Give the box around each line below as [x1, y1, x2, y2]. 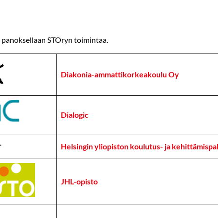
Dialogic [60, 110, 89, 119]
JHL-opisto [60, 177, 98, 186]
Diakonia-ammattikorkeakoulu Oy [60, 70, 179, 79]
